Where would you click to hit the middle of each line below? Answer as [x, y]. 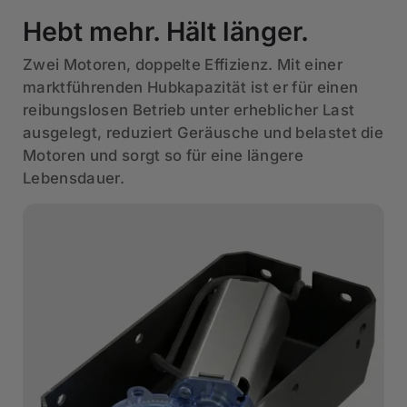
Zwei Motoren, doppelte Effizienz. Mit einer [183, 65]
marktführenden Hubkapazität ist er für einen [191, 88]
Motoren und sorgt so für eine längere [163, 156]
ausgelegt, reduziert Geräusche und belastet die [203, 133]
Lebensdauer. [74, 179]
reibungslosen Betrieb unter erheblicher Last [189, 110]
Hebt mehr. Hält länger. [166, 32]
